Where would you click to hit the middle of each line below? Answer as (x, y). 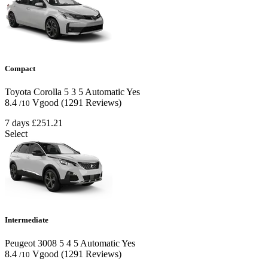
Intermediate (27, 220)
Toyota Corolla (33, 92)
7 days (17, 123)
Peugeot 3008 (31, 243)
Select (16, 133)
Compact (20, 68)
